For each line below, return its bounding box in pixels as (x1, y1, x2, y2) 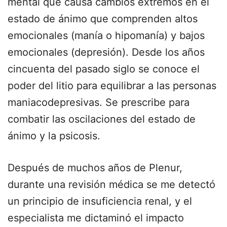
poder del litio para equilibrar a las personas (8, 80, 216, 92)
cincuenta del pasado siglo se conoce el (8, 63, 200, 75)
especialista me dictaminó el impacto (8, 212, 184, 224)
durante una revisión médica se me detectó (8, 178, 215, 191)
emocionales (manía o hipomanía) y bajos (8, 29, 205, 42)
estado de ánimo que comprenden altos (8, 13, 198, 25)
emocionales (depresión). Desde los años (8, 46, 205, 58)
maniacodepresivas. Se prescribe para (8, 96, 190, 108)
